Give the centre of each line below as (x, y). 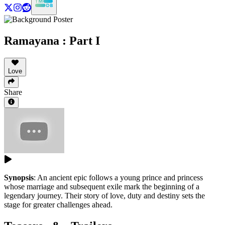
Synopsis (19, 177)
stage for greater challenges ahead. (58, 204)
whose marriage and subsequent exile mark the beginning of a (102, 186)
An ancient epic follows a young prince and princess (120, 177)
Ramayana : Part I (52, 41)
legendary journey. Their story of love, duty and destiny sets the (104, 195)
